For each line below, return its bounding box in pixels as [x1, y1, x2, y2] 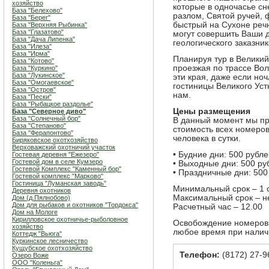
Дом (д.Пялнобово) [12, 194, 70, 201]
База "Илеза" [12, 43, 52, 50]
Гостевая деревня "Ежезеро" [12, 151, 99, 158]
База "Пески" [12, 93, 52, 100]
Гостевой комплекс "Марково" [12, 172, 103, 180]
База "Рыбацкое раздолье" [12, 100, 93, 107]
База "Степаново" [12, 122, 66, 129]
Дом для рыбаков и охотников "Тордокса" [12, 201, 138, 208]
